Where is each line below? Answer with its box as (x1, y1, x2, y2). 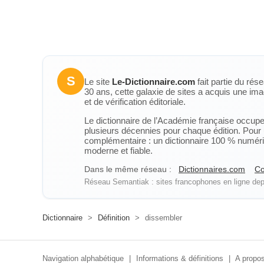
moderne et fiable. (84, 146, 153, 156)
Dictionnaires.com (179, 164, 245, 174)
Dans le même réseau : (84, 164, 171, 174)
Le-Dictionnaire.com (112, 77, 195, 87)
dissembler (143, 213, 182, 222)
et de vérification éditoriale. (84, 97, 186, 107)
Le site (84, 77, 112, 87)
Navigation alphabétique (42, 254, 124, 263)
